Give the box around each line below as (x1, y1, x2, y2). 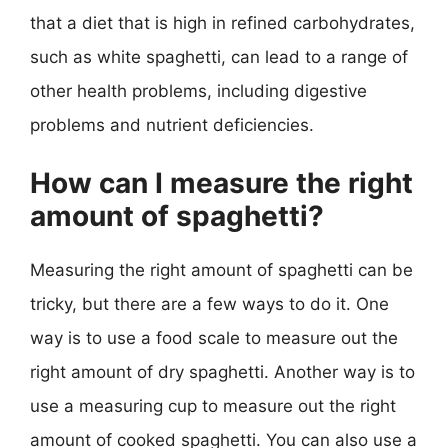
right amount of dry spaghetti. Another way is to (30, 362, 415, 382)
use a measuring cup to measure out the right (30, 396, 396, 416)
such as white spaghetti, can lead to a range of (30, 46, 408, 67)
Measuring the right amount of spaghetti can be (30, 260, 413, 280)
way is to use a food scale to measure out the (30, 328, 398, 348)
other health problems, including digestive (30, 80, 367, 101)
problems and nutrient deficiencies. (30, 114, 314, 135)
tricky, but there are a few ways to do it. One (30, 294, 389, 314)
